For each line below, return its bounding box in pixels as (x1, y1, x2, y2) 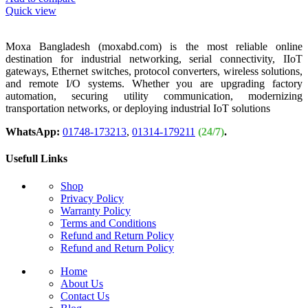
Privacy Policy (60, 192, 124, 204)
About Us (60, 277, 103, 289)
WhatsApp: (5, 126, 60, 138)
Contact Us (60, 289, 109, 302)
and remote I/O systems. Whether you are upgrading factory (5, 78, 302, 90)
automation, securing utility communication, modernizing (5, 90, 302, 102)
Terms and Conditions (60, 217, 156, 229)
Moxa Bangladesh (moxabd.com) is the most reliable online (5, 41, 302, 53)
